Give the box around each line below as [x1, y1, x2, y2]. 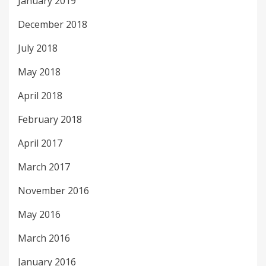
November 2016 [18, 184, 89, 198]
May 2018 [18, 65, 61, 79]
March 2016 [18, 232, 70, 245]
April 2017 [18, 137, 62, 150]
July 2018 [18, 42, 58, 55]
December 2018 [18, 18, 87, 31]
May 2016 [18, 208, 61, 221]
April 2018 [18, 89, 62, 103]
